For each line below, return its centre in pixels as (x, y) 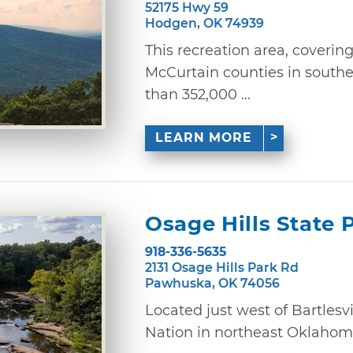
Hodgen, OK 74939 (204, 23)
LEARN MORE (204, 138)
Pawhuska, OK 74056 (212, 283)
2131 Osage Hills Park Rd (222, 267)
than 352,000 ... (198, 94)
